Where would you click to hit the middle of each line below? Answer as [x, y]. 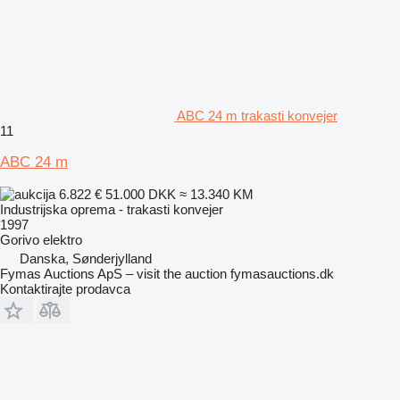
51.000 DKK [141, 194]
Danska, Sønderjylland [86, 258]
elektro [62, 239]
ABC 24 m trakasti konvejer [257, 115]
